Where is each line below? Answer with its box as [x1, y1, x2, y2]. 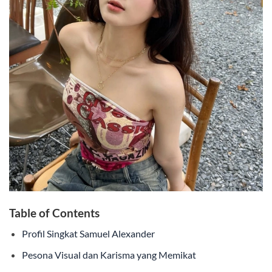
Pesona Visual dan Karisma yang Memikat [21, 248, 196, 260]
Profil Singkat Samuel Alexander [21, 228, 155, 240]
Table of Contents [9, 205, 100, 220]
